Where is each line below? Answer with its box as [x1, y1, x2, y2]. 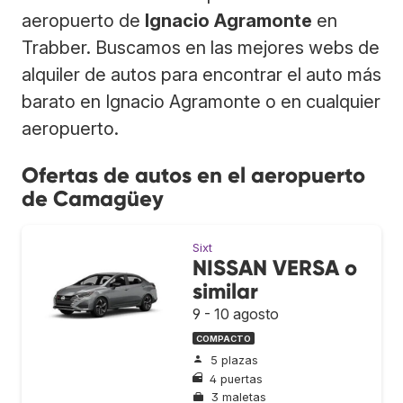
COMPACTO [196, 333, 251, 344]
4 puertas [210, 372, 263, 386]
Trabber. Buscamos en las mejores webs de [22, 36, 380, 58]
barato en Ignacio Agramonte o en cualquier [22, 90, 381, 112]
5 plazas [210, 354, 258, 368]
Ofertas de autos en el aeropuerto [22, 161, 365, 188]
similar [193, 277, 258, 304]
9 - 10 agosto [193, 304, 279, 323]
